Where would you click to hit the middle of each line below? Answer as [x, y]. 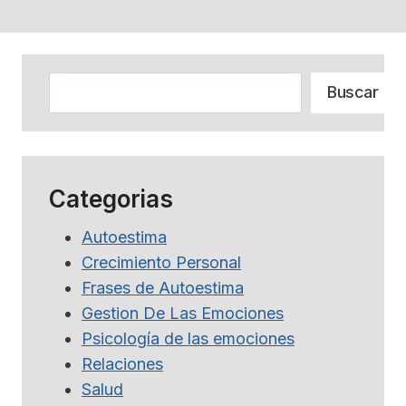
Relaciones [122, 363]
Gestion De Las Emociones [183, 313]
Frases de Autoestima [163, 287]
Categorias [111, 198]
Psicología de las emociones [188, 338]
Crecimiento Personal [161, 262]
